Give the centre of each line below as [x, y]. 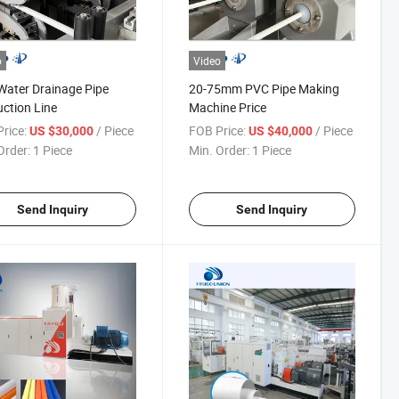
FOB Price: [217, 130]
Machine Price [227, 107]
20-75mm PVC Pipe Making [264, 88]
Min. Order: [219, 150]
